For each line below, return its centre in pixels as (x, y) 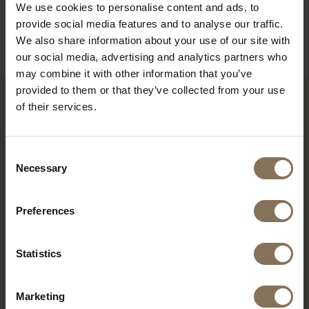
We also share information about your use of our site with (153, 40)
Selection (26, 171)
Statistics (39, 253)
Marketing (40, 296)
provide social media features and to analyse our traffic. (150, 24)
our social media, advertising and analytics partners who (151, 57)
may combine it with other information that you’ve (134, 73)
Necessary (41, 168)
